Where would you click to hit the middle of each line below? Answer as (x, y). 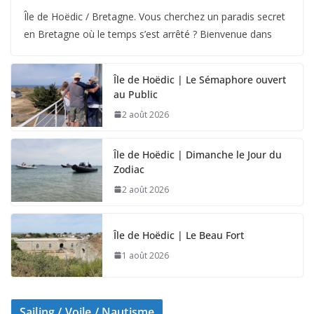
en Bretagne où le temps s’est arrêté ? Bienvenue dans (148, 34)
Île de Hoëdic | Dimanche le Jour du (198, 154)
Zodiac (129, 169)
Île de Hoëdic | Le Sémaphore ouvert (200, 79)
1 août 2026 (145, 255)
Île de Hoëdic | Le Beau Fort (179, 235)
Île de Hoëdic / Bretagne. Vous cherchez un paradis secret (155, 16)
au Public (136, 94)
